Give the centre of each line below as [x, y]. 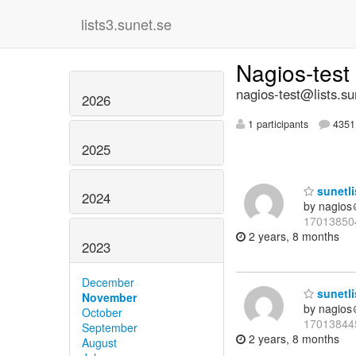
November [109, 298]
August [99, 343]
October [102, 313]
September [110, 328]
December [108, 282]
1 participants [277, 124]
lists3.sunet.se [126, 24]
